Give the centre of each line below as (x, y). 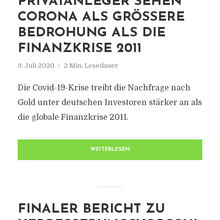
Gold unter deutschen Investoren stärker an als (110, 103)
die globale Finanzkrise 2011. (73, 117)
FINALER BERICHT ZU (91, 209)
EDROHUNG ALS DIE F (91, 33)
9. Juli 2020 (36, 66)
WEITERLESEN (110, 150)
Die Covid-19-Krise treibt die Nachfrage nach (104, 88)
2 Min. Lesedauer (91, 66)
